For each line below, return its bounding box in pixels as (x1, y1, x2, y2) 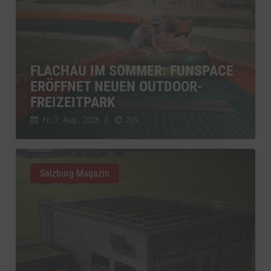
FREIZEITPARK (30, 93, 115, 111)
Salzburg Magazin (40, 167, 109, 179)
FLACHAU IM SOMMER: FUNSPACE (30, 62, 233, 79)
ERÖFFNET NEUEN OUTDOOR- (30, 77, 203, 95)
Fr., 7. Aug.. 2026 (42, 114, 100, 125)
